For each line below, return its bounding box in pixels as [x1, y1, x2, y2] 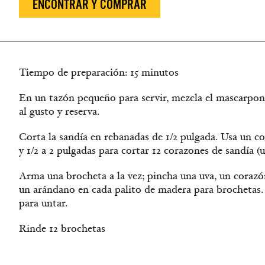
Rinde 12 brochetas [19, 222, 105, 235]
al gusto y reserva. [19, 105, 99, 118]
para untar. [19, 196, 67, 210]
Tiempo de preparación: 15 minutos [19, 66, 179, 79]
